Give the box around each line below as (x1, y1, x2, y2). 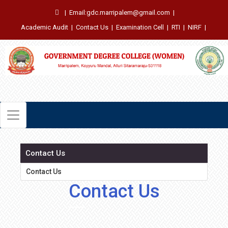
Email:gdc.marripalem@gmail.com (67, 9, 172, 16)
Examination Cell (116, 23, 164, 31)
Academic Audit (20, 23, 68, 31)
